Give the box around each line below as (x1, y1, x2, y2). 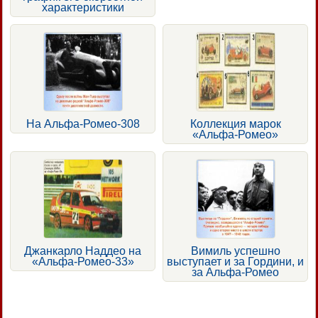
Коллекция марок (190, 117, 281, 130)
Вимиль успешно (190, 244, 280, 257)
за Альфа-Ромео (192, 265, 279, 278)
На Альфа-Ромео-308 (26, 117, 140, 130)
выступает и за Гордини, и (167, 255, 304, 268)
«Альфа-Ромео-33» (31, 255, 134, 268)
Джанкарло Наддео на (24, 244, 141, 257)
